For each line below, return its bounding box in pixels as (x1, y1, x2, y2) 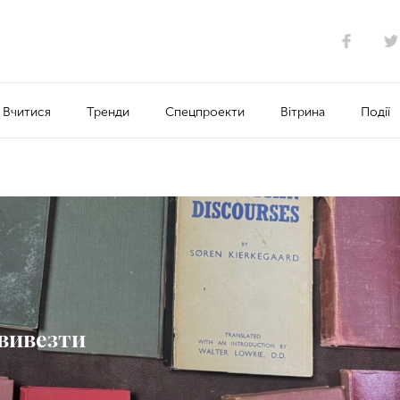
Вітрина (279, 104, 325, 120)
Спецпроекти (164, 104, 245, 120)
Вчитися (2, 104, 51, 120)
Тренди (86, 104, 129, 120)
